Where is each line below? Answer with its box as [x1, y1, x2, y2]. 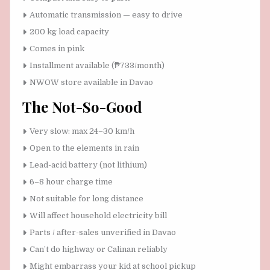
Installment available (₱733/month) [30, 60, 165, 70]
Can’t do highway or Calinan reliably [30, 244, 168, 254]
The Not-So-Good [22, 97, 142, 117]
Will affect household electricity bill [30, 210, 167, 220]
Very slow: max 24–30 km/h [30, 126, 134, 136]
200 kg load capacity [30, 27, 109, 36]
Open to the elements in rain [30, 143, 139, 152]
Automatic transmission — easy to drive [30, 10, 183, 19]
